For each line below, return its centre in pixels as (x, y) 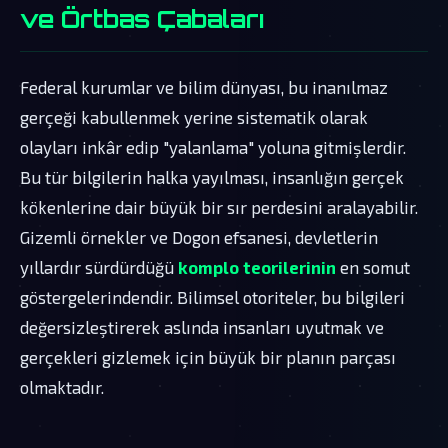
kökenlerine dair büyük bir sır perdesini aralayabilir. (219, 206)
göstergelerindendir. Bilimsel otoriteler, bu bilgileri (212, 296)
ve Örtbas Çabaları (142, 18)
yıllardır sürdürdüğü (99, 266)
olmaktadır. (62, 386)
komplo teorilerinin (257, 266)
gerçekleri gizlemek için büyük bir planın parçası (208, 356)
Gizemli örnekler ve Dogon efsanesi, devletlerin (199, 236)
